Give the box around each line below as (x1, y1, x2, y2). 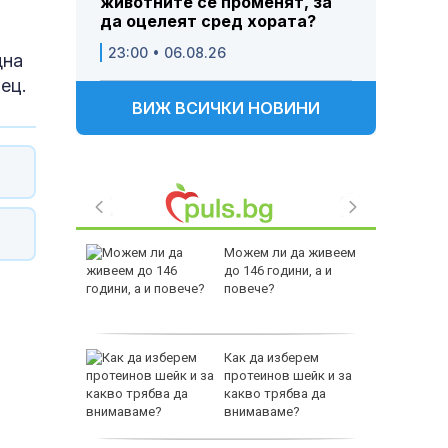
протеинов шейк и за (224, 368, 352, 384)
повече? (224, 281, 275, 297)
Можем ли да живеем (224, 245, 356, 261)
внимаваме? (224, 404, 300, 420)
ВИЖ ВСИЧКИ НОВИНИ (132, 98, 320, 119)
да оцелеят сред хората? (100, 11, 316, 32)
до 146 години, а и (224, 263, 332, 279)
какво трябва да (224, 386, 326, 402)
